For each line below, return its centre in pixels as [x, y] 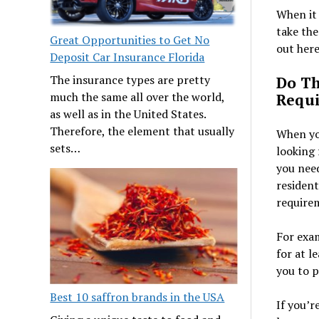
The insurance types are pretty [130, 80]
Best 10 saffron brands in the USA [137, 297]
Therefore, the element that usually [142, 131]
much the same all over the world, [137, 97]
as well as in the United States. [128, 114]
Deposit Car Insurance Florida [127, 57]
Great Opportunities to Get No [130, 40]
